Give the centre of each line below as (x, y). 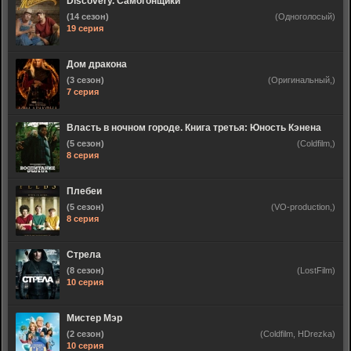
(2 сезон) (85, 334)
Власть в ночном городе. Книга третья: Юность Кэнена (194, 128)
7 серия (83, 92)
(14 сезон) (88, 16)
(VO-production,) (303, 207)
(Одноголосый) (305, 16)
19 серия (85, 28)
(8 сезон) (85, 270)
